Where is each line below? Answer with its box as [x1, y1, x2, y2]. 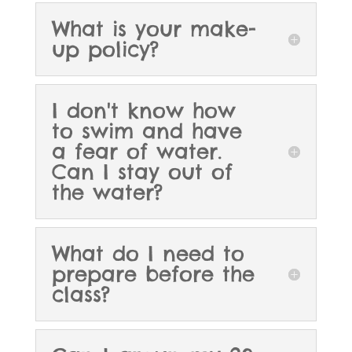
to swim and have [51, 118, 242, 145]
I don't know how [51, 97, 236, 124]
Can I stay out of [51, 159, 233, 185]
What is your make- [51, 16, 256, 42]
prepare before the [51, 261, 255, 288]
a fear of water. [51, 138, 222, 165]
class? [51, 281, 110, 308]
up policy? [51, 36, 159, 63]
